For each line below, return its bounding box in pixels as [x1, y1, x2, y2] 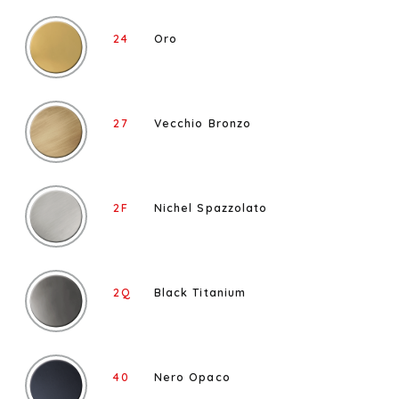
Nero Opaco [153, 370, 231, 385]
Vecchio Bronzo [153, 116, 252, 131]
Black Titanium [153, 285, 247, 300]
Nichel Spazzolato [153, 200, 268, 216]
